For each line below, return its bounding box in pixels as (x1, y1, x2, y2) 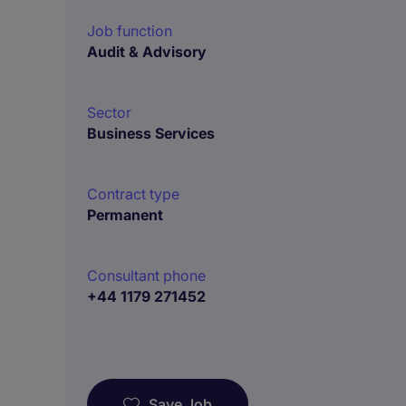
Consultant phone (87, 266, 206, 285)
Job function (87, 22, 172, 40)
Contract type (87, 185, 179, 203)
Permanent (87, 206, 163, 224)
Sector (87, 103, 131, 121)
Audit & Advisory (87, 43, 207, 61)
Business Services (87, 124, 215, 142)
